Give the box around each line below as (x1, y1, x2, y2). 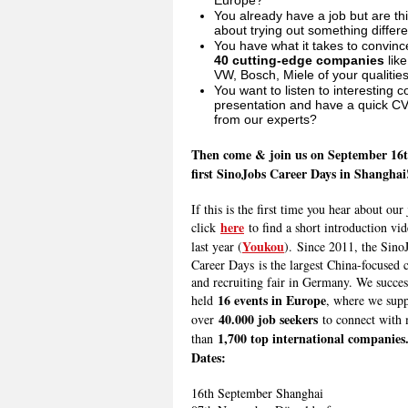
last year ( (191, 238, 242, 255)
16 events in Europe (218, 291, 326, 310)
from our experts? (214, 112, 317, 127)
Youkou (242, 237, 284, 256)
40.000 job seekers (219, 310, 318, 329)
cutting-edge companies (232, 53, 384, 67)
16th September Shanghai (191, 384, 323, 402)
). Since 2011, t (284, 238, 365, 255)
